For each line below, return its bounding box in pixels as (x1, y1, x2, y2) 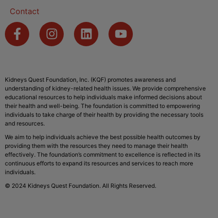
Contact (10, 6, 39, 16)
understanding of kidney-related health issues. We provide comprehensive (5, 84, 206, 92)
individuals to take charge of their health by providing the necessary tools (5, 110, 203, 118)
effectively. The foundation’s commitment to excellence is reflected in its (5, 150, 200, 158)
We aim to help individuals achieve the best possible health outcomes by (5, 133, 200, 141)
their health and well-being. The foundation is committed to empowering (5, 102, 200, 109)
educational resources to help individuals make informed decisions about (5, 93, 202, 101)
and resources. (5, 119, 45, 127)
